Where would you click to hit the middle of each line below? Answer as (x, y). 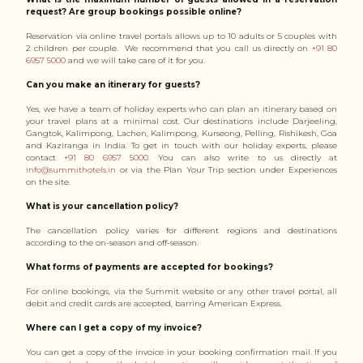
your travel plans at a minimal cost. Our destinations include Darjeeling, (181, 121)
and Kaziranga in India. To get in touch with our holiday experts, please (181, 145)
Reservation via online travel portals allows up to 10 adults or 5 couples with (181, 36)
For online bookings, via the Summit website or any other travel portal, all (181, 291)
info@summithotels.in (71, 170)
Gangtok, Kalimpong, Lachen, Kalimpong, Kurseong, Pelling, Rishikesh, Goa (181, 133)
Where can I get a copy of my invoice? (114, 328)
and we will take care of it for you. (135, 60)
